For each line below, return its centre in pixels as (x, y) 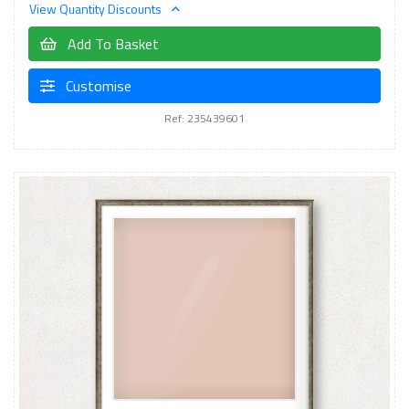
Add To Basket (111, 43)
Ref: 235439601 (204, 118)
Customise (97, 85)
